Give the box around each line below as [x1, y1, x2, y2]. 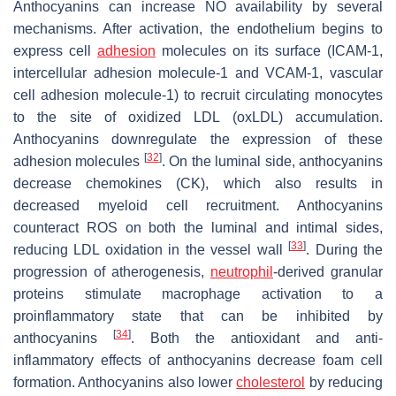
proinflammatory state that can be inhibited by [13, 308, 383, 324]
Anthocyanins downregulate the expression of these [13, 131, 383, 147]
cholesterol [236, 374, 306, 390]
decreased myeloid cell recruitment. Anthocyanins [13, 197, 383, 213]
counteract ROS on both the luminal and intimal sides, [13, 219, 383, 235]
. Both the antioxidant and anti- [131, 330, 383, 346]
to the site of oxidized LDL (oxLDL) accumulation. [13, 109, 383, 125]
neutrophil [210, 263, 273, 279]
